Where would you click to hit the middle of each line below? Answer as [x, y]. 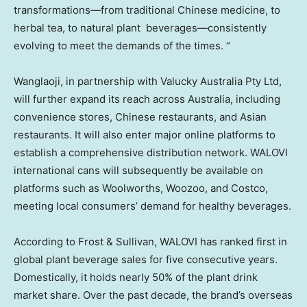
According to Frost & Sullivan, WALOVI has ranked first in [150, 242]
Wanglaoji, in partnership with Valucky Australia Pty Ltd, [148, 82]
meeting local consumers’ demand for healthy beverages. [152, 206]
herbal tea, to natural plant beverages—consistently [140, 28]
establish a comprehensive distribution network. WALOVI [151, 153]
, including [255, 99]
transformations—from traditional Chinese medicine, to [147, 10]
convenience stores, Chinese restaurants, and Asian [140, 117]
